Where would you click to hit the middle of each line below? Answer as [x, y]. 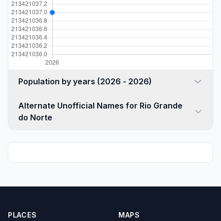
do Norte [35, 117]
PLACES [22, 215]
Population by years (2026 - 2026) [125, 81]
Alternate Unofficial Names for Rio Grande [100, 106]
